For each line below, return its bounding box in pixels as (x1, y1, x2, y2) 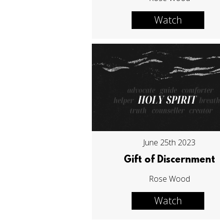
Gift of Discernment (123, 154, 215, 165)
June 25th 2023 (143, 137, 196, 148)
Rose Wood (148, 173, 190, 184)
